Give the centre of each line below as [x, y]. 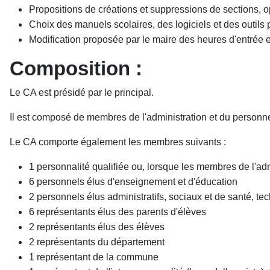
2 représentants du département [97, 242]
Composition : [76, 68]
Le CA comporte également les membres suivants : [118, 142]
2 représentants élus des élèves [97, 227]
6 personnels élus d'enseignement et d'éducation [133, 182]
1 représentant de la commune [94, 257]
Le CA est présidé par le [62, 93]
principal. [134, 93]
